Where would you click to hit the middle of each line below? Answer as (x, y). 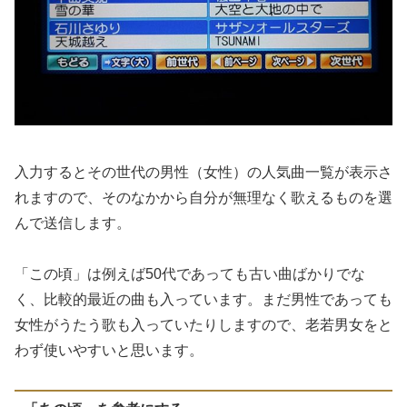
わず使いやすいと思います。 (109, 351)
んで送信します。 (73, 223)
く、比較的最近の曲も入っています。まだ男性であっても (203, 300)
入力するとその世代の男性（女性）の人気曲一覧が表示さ (203, 172)
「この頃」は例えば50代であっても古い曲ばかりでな (190, 274)
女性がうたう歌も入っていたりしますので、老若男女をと (203, 325)
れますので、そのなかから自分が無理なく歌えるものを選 (203, 197)
